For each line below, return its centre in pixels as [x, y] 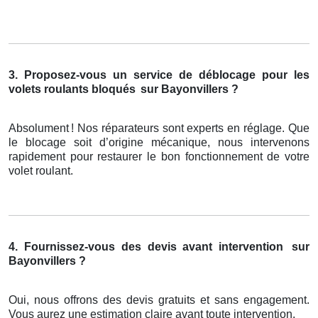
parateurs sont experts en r [179, 128]
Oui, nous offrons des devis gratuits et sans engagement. [159, 300]
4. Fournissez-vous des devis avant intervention [146, 247]
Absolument [39, 128]
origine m [135, 143]
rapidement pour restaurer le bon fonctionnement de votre [159, 157]
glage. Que [282, 128]
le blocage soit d [57, 143]
